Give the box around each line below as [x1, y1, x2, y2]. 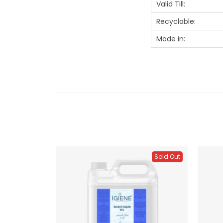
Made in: [156, 33, 185, 44]
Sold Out [154, 152, 180, 161]
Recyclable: [156, 16, 196, 26]
